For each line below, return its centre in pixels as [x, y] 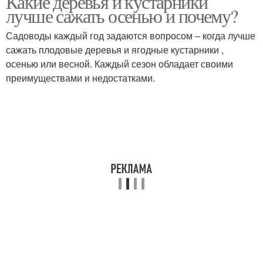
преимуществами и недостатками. [80, 78]
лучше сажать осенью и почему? [122, 16]
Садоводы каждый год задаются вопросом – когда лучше [131, 36]
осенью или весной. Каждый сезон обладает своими [119, 64]
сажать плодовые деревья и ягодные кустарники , [115, 50]
